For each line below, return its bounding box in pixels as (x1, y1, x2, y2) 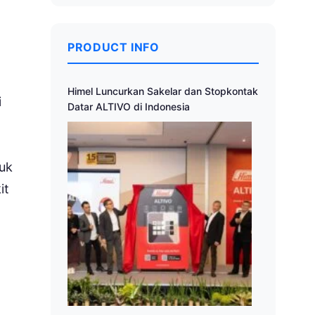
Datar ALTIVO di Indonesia (67, 101, 190, 113)
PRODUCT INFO (67, 40, 160, 55)
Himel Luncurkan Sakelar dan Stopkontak (67, 85, 258, 98)
